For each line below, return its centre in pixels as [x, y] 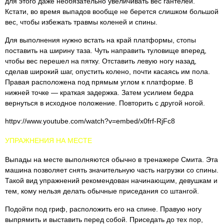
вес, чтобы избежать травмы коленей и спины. [81, 22]
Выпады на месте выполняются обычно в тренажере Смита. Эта [111, 159]
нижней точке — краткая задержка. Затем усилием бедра [99, 92]
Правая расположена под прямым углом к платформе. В [99, 82]
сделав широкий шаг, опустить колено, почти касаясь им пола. [107, 71]
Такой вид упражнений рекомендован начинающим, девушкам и [111, 180]
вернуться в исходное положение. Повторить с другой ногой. [105, 103]
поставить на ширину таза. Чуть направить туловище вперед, [106, 50]
